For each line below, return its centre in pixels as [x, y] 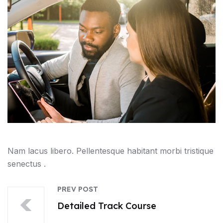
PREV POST [78, 189]
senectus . [27, 164]
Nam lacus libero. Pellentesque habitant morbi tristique [111, 151]
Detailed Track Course [107, 206]
